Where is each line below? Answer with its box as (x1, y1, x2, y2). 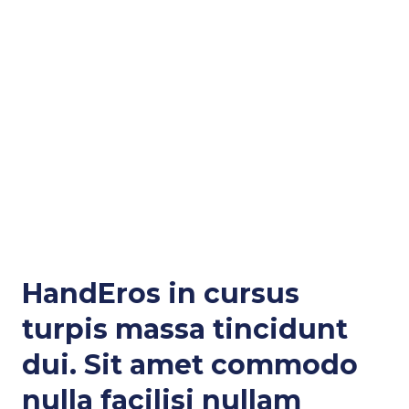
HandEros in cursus (22, 277, 299, 310)
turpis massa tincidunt (22, 312, 348, 346)
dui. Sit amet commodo (22, 348, 358, 382)
